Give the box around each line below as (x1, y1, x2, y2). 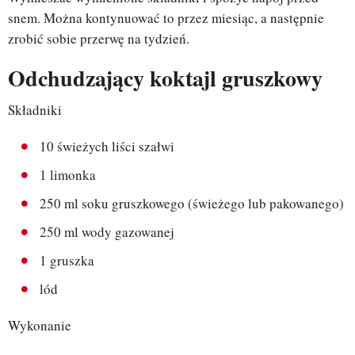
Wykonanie (8, 316, 71, 335)
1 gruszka (40, 251, 94, 270)
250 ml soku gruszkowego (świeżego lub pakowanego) (40, 194, 344, 213)
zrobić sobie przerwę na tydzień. (8, 29, 189, 48)
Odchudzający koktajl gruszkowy (8, 62, 323, 95)
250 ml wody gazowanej (40, 223, 174, 242)
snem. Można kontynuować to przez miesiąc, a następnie (8, 9, 324, 28)
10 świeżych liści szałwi (40, 137, 174, 156)
